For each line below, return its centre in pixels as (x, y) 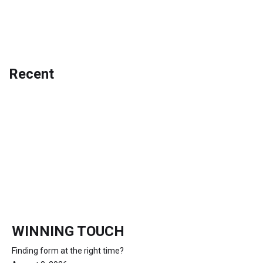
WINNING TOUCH (68, 232)
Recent (31, 74)
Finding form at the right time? (68, 251)
